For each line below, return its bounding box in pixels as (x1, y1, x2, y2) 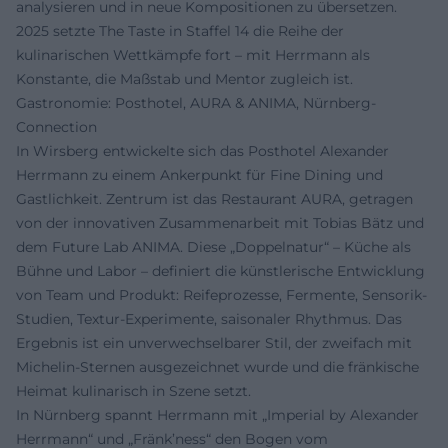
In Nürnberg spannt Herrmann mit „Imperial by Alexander (16, 406, 419, 424)
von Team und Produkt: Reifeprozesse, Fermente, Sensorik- (16, 286, 427, 304)
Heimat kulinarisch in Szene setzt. (16, 382, 251, 400)
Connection (16, 118, 97, 136)
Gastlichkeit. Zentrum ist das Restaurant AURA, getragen (16, 190, 413, 208)
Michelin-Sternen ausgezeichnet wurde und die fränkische (16, 358, 419, 376)
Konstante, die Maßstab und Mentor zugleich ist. (16, 70, 353, 88)
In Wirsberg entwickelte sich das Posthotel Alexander (16, 142, 389, 160)
